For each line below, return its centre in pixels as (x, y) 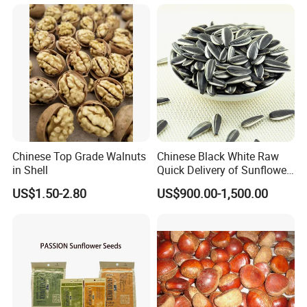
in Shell (30, 170)
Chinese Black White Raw (218, 157)
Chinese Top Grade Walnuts (79, 157)
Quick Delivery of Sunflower (223, 170)
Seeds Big (181, 184)
